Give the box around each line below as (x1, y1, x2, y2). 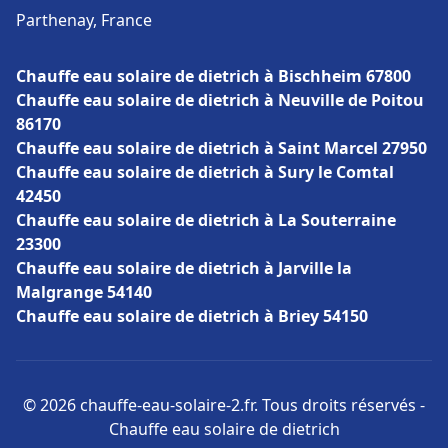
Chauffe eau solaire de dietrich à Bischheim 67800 (16, 65, 411, 87)
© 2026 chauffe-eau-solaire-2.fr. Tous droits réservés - (23, 394, 425, 416)
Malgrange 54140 (16, 281, 152, 303)
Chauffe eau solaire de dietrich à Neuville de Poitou (16, 89, 424, 111)
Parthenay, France (16, 9, 152, 31)
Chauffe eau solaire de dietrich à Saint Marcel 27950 (16, 137, 427, 159)
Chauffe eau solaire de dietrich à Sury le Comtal (16, 161, 394, 183)
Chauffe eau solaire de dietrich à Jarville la (16, 257, 352, 279)
